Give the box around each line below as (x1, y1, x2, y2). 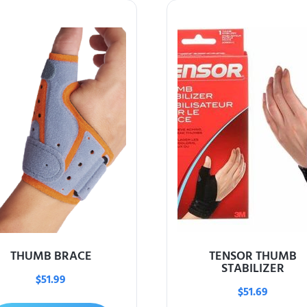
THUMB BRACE (10, 245, 92, 266)
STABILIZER (221, 258, 285, 278)
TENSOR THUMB (209, 245, 297, 266)
